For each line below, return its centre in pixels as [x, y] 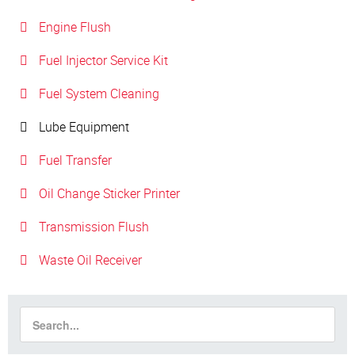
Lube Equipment [84, 127]
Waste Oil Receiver [90, 260]
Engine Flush [75, 27]
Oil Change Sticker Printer [109, 193]
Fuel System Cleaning [99, 94]
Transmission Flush [94, 227]
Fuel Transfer [75, 160]
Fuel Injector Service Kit [103, 60]
